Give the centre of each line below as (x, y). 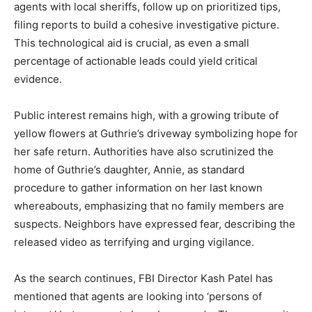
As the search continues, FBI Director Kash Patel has (143, 279)
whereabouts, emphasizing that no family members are (149, 206)
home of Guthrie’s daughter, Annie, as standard (129, 170)
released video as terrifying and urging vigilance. (134, 242)
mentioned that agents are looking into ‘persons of (138, 297)
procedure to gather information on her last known (138, 188)
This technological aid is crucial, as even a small (132, 43)
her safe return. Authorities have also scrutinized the (144, 152)
